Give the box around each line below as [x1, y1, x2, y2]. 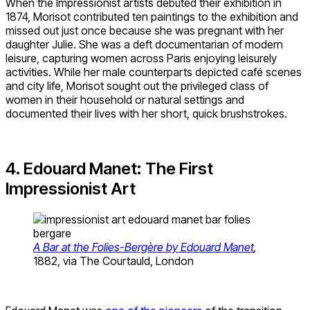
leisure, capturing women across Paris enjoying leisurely [6, 51, 277, 65]
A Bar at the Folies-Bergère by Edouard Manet [33, 240, 254, 255]
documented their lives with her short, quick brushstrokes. [6, 106, 287, 120]
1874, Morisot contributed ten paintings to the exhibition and [6, 9, 298, 24]
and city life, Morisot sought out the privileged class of [6, 78, 268, 93]
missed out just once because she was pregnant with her [6, 23, 284, 37]
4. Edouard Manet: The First [6, 158, 213, 179]
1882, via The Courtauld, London [33, 254, 194, 268]
